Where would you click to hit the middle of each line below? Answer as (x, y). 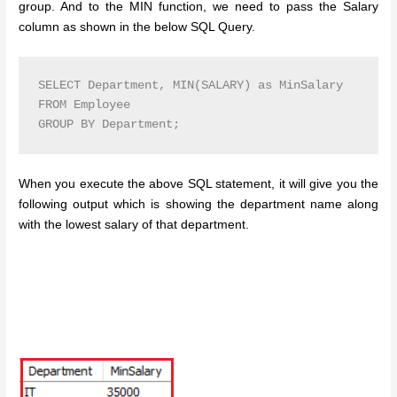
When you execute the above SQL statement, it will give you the (198, 183)
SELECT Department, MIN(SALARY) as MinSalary (190, 86)
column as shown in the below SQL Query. (137, 27)
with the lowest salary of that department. (134, 224)
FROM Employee (84, 105)
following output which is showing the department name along (198, 204)
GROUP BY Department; (109, 125)
